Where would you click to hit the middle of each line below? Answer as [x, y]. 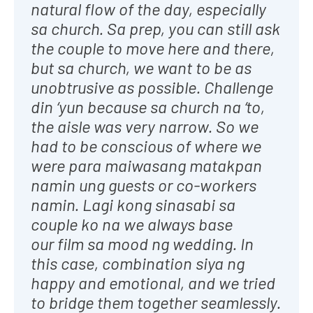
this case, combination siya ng [138, 263]
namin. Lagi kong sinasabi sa [133, 204]
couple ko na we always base [132, 224]
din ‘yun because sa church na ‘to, [148, 106]
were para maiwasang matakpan [146, 165]
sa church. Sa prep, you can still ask [155, 28]
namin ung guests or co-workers [144, 184]
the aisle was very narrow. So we [145, 126]
